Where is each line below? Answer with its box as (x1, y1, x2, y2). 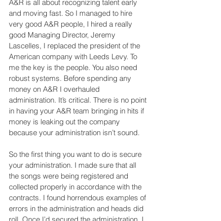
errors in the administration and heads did (9, 204, 146, 214)
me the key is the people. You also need (9, 63, 139, 73)
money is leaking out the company (9, 117, 122, 127)
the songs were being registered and (9, 171, 130, 181)
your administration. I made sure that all (9, 160, 138, 170)
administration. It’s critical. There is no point (9, 95, 148, 105)
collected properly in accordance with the (9, 182, 144, 192)
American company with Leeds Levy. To (9, 52, 139, 62)
